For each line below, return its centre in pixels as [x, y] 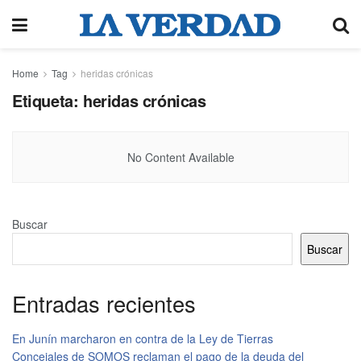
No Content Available [180, 157]
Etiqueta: [48, 100]
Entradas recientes [104, 303]
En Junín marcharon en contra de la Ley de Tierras [143, 338]
